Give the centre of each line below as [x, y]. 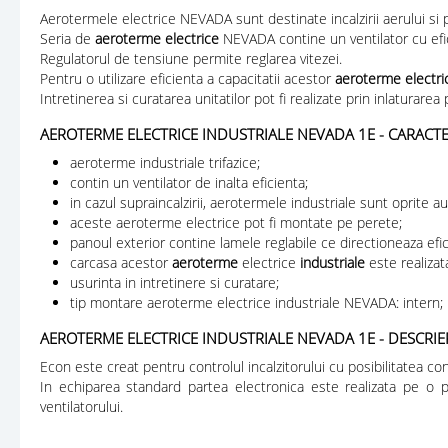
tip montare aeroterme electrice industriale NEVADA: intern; [256, 302]
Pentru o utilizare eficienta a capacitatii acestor [187, 78]
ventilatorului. [81, 406]
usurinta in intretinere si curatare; [174, 282]
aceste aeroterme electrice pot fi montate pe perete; [236, 222]
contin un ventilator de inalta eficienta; [189, 182]
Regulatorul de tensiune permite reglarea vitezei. [191, 58]
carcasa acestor [121, 262]
